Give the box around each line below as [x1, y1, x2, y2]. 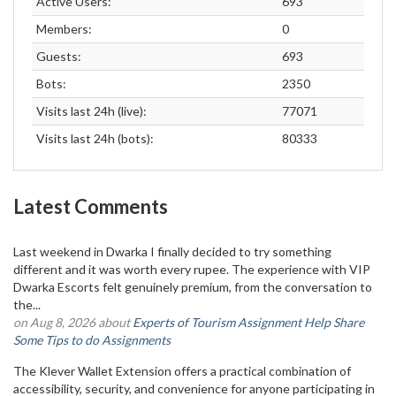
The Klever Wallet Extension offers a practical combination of [13, 363, 351, 378]
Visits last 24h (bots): [36, 131, 154, 146]
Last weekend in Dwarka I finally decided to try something [13, 244, 331, 259]
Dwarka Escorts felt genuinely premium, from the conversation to [13, 279, 372, 294]
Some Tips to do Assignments [13, 332, 171, 347]
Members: [36, 21, 92, 36]
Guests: [36, 49, 81, 64]
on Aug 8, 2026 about [13, 315, 133, 330]
